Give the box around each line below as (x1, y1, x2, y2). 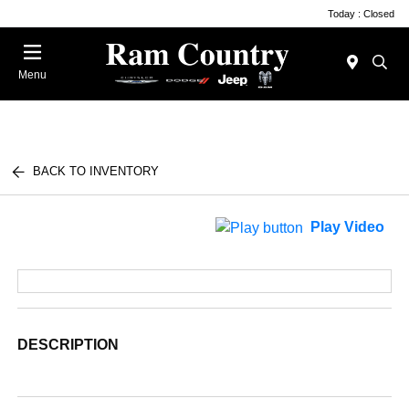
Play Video (309, 219, 384, 236)
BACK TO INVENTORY (33, 164, 160, 178)
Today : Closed (328, 7, 394, 19)
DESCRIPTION (17, 337, 120, 352)
